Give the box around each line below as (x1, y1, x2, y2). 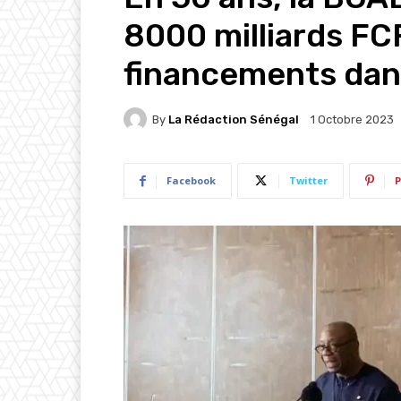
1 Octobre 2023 (311, 113, 394, 127)
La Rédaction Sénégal (168, 112, 299, 126)
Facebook (166, 174, 216, 188)
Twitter (289, 174, 328, 188)
